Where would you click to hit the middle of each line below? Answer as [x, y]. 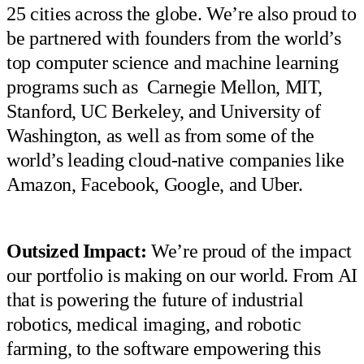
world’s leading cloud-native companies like [175, 160]
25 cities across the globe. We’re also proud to [182, 13]
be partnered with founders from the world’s [174, 38]
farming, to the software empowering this [164, 349]
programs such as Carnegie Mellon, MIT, [165, 87]
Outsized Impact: [77, 251]
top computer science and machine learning [173, 62]
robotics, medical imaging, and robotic [154, 325]
